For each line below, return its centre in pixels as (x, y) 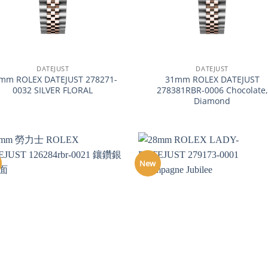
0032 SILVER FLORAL (53, 90)
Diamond (212, 101)
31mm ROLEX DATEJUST (212, 80)
